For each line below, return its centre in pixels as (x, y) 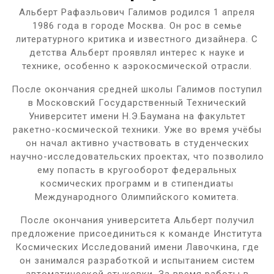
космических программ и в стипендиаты (137, 183)
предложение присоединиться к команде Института (137, 233)
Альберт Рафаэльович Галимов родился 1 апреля (137, 12)
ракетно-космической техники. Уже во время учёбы (137, 129)
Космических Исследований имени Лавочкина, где (137, 247)
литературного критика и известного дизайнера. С (137, 39)
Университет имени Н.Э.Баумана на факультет (137, 116)
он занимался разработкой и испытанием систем (137, 260)
